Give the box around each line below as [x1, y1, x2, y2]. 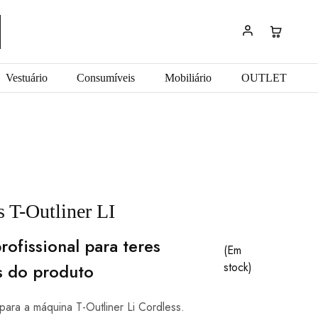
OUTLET [241, 72, 287, 84]
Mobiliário [165, 72, 212, 84]
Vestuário [5, 72, 48, 84]
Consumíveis [77, 72, 136, 84]
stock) [224, 259, 252, 275]
